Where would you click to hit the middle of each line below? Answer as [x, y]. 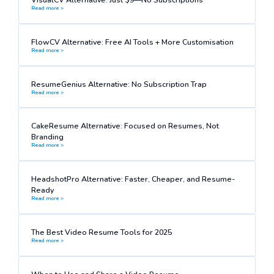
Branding [47, 137]
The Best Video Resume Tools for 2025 [101, 232]
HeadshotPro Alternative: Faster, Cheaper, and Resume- [133, 179]
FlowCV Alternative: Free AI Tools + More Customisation [132, 42]
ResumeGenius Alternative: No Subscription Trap [119, 84]
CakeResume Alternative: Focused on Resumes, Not [125, 126]
